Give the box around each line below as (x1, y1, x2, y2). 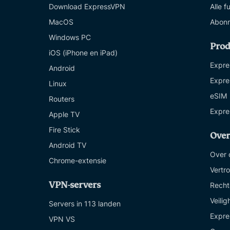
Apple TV (49, 110, 80, 119)
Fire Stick (49, 125, 80, 134)
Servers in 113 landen (49, 199, 121, 208)
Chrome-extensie (49, 156, 106, 165)
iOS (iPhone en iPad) (49, 48, 118, 57)
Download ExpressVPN (49, 2, 125, 11)
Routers (49, 94, 74, 103)
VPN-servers (49, 180, 101, 190)
